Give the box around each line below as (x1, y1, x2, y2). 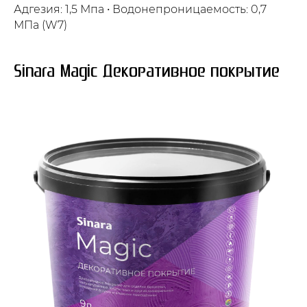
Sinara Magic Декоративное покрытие (14, 62, 280, 81)
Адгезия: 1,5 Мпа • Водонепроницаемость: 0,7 (14, 2, 267, 16)
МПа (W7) (14, 18, 67, 32)
